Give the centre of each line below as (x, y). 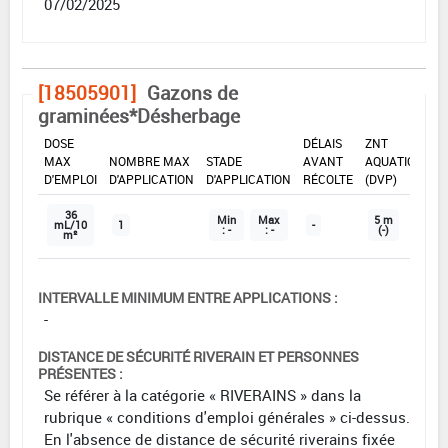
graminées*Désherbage (139, 116)
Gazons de (192, 93)
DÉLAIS (322, 143)
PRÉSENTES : (80, 374)
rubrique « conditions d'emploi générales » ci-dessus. (227, 417)
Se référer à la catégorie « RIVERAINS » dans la (202, 395)
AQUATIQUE (397, 161)
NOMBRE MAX (149, 161)
